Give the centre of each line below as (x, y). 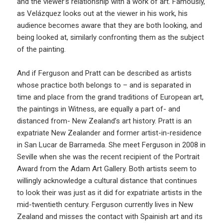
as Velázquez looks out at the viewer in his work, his (103, 13)
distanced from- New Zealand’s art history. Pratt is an (105, 121)
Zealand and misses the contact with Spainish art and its (110, 216)
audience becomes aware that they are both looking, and (110, 25)
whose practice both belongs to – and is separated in (104, 85)
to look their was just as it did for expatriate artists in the (110, 192)
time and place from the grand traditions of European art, (111, 97)
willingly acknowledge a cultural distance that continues (107, 180)
